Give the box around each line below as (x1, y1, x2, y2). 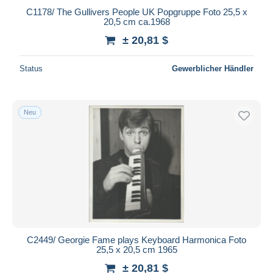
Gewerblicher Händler (172, 63, 253, 73)
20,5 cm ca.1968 (103, 16, 170, 27)
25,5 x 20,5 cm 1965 (96, 244, 177, 255)
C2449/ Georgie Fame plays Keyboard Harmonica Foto (27, 234, 246, 245)
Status (19, 63, 43, 73)
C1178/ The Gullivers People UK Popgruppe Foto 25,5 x (26, 6, 247, 17)
